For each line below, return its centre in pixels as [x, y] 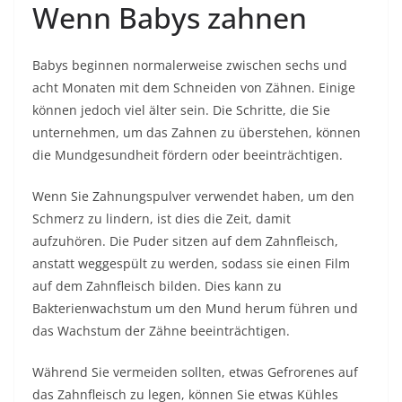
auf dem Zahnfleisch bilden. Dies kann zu [157, 286]
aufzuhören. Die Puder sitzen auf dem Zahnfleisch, [185, 241]
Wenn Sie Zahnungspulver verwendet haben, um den [193, 196]
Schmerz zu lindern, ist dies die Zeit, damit [162, 218]
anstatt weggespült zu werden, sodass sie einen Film [191, 263]
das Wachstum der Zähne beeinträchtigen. [161, 331]
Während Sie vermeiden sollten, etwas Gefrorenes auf [195, 372]
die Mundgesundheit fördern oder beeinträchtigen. [188, 155]
